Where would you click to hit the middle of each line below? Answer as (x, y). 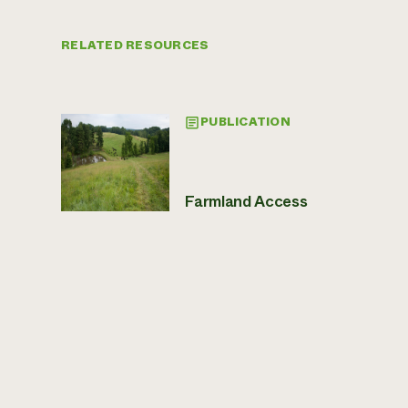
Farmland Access (246, 202)
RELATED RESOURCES (135, 45)
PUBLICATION (245, 122)
